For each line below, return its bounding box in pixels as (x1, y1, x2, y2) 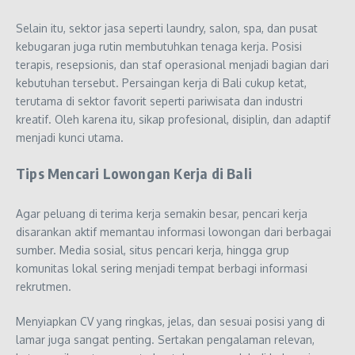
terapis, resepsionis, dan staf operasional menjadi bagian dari (16, 57, 329, 71)
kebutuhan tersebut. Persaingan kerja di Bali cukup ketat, (16, 75, 307, 90)
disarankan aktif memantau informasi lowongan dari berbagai (16, 224, 331, 239)
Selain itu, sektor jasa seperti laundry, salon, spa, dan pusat (16, 21, 318, 35)
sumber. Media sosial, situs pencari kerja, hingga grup (16, 242, 289, 257)
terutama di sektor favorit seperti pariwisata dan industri (16, 94, 303, 108)
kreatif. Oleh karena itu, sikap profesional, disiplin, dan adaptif (16, 112, 330, 126)
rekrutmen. (16, 279, 71, 293)
